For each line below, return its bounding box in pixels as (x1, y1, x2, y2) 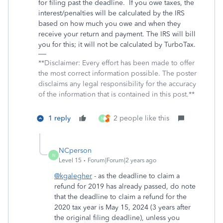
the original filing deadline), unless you (54, 214, 180, 222)
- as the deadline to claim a (92, 172, 180, 180)
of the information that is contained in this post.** (38, 90, 195, 99)
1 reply (48, 114, 71, 122)
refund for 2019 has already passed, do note (54, 182, 196, 191)
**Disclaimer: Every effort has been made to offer (38, 59, 195, 67)
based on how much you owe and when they (38, 19, 181, 28)
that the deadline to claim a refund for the (54, 193, 187, 201)
